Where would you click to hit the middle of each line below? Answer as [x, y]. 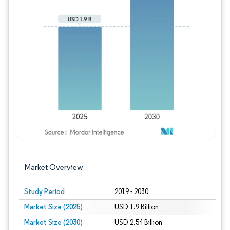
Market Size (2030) [53, 222]
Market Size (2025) [53, 207]
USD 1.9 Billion [136, 207]
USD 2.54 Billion [138, 223]
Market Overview [54, 167]
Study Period [44, 191]
